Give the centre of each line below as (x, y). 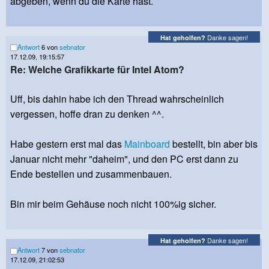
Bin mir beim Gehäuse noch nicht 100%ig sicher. (113, 204)
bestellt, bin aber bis (214, 144)
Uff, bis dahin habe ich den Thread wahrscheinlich (117, 99)
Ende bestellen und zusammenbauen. (91, 174)
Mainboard (147, 144)
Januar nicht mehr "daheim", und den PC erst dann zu (124, 159)
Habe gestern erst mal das (67, 144)
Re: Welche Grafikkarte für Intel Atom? (97, 70)
